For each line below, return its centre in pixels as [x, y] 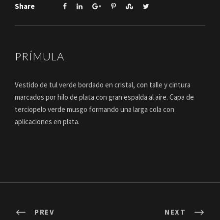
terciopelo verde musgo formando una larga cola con [95, 110]
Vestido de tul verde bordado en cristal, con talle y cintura [103, 85]
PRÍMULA [40, 56]
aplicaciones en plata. [47, 122]
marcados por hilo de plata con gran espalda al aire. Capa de [104, 97]
